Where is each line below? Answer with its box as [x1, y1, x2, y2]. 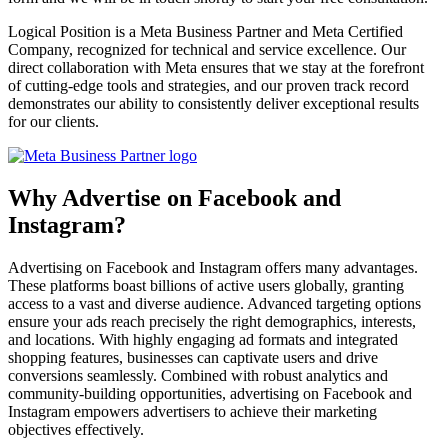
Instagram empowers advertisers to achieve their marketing [8, 402, 377, 420]
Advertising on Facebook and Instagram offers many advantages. [8, 258, 418, 276]
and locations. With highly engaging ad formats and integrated [8, 330, 398, 348]
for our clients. [8, 112, 99, 130]
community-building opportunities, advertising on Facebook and [8, 384, 412, 402]
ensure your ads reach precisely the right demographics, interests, [8, 312, 416, 330]
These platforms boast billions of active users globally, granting [8, 276, 404, 294]
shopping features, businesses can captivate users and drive [8, 348, 378, 366]
